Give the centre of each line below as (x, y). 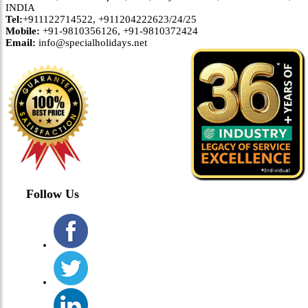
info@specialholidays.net (91, 42)
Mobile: (23, 31)
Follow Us (53, 194)
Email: (21, 42)
